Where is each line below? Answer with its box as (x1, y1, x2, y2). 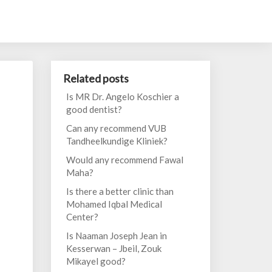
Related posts (63, 72, 129, 85)
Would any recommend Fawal (66, 154, 183, 165)
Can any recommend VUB (66, 123, 166, 134)
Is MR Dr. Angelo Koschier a (66, 91, 179, 102)
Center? (66, 211, 98, 222)
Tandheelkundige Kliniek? (66, 135, 168, 146)
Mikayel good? (66, 256, 126, 267)
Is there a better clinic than (66, 186, 174, 197)
